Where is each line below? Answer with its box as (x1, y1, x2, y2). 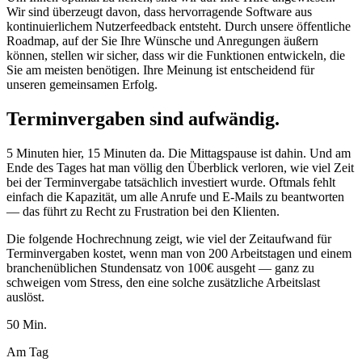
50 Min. (6, 318, 47, 332)
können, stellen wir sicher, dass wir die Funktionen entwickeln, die (6, 48, 345, 63)
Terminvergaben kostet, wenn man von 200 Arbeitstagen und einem (6, 246, 351, 261)
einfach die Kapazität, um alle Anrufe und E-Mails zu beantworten (6, 190, 344, 204)
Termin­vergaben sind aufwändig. (6, 108, 280, 130)
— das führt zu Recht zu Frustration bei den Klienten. (6, 204, 280, 219)
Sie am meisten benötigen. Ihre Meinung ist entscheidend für (6, 63, 314, 78)
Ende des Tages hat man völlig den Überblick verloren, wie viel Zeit (6, 161, 354, 175)
